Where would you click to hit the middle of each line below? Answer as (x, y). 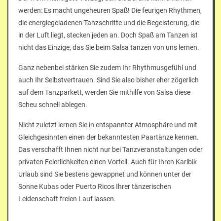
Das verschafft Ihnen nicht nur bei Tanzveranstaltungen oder (110, 149)
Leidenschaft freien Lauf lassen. (67, 199)
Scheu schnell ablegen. (53, 104)
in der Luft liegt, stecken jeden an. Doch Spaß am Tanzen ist (108, 35)
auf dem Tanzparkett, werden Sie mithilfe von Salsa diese (104, 92)
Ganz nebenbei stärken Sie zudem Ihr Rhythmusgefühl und (107, 67)
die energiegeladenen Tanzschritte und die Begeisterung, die (109, 22)
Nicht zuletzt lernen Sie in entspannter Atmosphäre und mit (108, 125)
